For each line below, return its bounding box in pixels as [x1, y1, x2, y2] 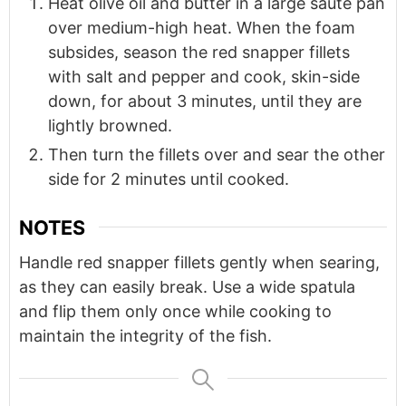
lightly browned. [48, 115, 172, 135]
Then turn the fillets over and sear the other [48, 144, 385, 164]
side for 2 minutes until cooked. [48, 169, 289, 188]
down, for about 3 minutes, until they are [48, 91, 362, 111]
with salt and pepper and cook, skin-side [48, 66, 360, 86]
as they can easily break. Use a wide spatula [19, 276, 355, 296]
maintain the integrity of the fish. [19, 325, 272, 345]
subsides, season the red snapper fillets [48, 42, 350, 62]
